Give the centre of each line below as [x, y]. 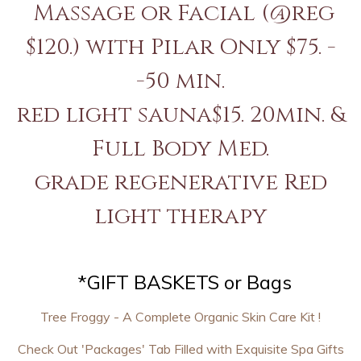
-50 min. [180, 81]
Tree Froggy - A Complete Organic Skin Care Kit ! [180, 317]
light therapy [180, 216]
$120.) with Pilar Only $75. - [180, 47]
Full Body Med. [180, 149]
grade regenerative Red [180, 183]
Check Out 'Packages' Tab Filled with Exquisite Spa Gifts [180, 349]
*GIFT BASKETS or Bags [182, 282]
